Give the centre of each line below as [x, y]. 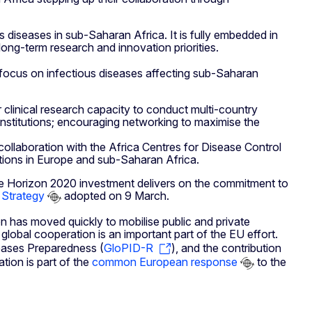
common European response [165, 262]
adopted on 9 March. [115, 196]
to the [270, 262]
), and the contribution [226, 248]
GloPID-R [128, 248]
